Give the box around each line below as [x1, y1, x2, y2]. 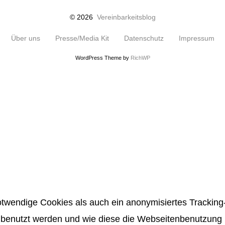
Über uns [11, 34, 40, 42]
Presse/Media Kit [55, 34, 109, 42]
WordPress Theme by [75, 54, 131, 61]
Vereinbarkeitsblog [96, 13, 156, 21]
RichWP [130, 54, 150, 61]
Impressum [178, 34, 214, 42]
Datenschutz [124, 34, 164, 42]
